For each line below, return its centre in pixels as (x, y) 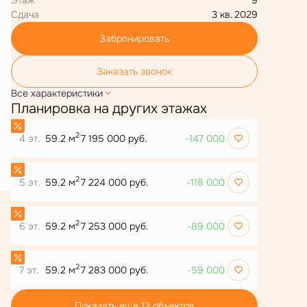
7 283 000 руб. (114, 270)
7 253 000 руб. (114, 226)
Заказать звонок (134, 71)
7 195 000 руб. (114, 138)
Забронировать (134, 38)
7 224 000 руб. (114, 182)
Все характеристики (57, 93)
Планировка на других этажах (109, 108)
